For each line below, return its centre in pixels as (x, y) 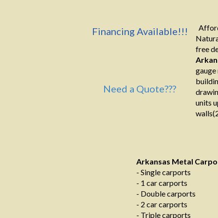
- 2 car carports (162, 204)
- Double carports (166, 193)
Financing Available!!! (140, 31)
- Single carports (163, 172)
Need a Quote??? (140, 89)
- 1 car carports (162, 183)
